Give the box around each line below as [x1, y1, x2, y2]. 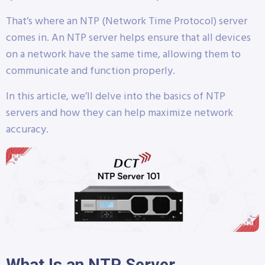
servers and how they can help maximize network [6, 105, 233, 122]
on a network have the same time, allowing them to [6, 46, 241, 63]
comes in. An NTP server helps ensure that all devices [6, 30, 251, 47]
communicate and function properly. [6, 63, 175, 80]
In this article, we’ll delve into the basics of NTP [6, 88, 225, 105]
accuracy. [6, 121, 49, 138]
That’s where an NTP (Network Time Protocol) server [6, 13, 247, 30]
